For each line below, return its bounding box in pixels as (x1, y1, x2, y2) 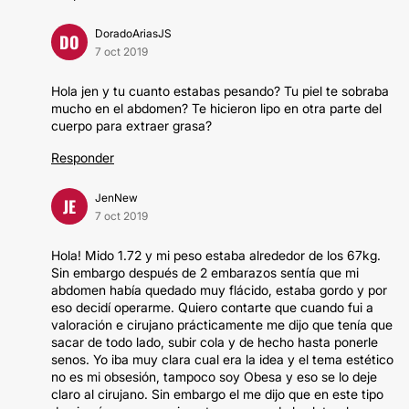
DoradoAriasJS (95, 26, 172, 40)
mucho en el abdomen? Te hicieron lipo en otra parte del (51, 100, 382, 116)
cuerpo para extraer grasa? (51, 118, 212, 133)
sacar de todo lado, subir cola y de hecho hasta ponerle (51, 334, 378, 350)
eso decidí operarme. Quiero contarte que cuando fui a (51, 299, 373, 315)
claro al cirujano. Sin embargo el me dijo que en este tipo (51, 386, 383, 402)
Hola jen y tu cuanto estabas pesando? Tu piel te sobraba (51, 83, 389, 99)
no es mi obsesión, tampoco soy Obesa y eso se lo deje (51, 369, 377, 384)
